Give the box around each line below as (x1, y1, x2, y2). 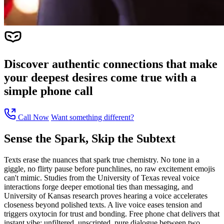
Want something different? (51, 112, 134, 121)
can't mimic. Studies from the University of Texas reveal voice (4, 173, 199, 182)
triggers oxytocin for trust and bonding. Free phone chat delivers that (4, 209, 219, 218)
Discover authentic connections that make (4, 57, 217, 70)
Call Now (18, 112, 49, 121)
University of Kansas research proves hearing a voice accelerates (4, 191, 207, 200)
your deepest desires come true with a (4, 70, 196, 84)
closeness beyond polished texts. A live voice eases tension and (4, 200, 202, 209)
